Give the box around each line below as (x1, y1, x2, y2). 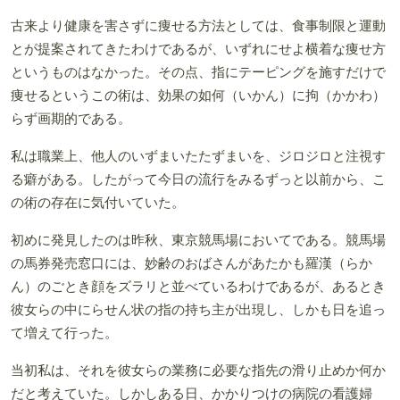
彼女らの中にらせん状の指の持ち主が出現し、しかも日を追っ (11, 302, 386, 317)
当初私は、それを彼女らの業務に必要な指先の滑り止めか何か (11, 362, 386, 378)
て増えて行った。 (11, 325, 118, 340)
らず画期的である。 (11, 111, 131, 126)
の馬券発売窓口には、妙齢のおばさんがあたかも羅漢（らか (11, 255, 372, 271)
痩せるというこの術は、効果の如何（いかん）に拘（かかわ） (11, 87, 386, 103)
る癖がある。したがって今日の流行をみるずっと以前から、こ (11, 171, 386, 187)
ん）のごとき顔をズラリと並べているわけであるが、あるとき (11, 279, 386, 294)
